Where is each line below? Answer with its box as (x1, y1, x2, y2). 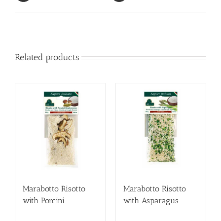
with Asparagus (123, 196, 179, 206)
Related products (15, 52, 79, 63)
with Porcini (23, 196, 65, 206)
